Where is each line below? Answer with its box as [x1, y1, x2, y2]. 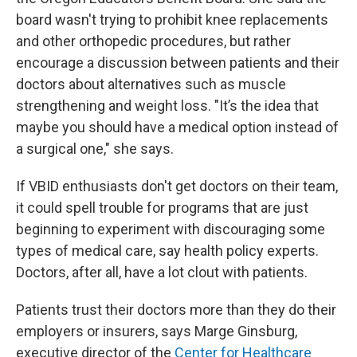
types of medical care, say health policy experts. [16, 242, 319, 259]
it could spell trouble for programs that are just [16, 199, 308, 216]
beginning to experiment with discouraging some [16, 221, 325, 237]
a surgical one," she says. [16, 140, 174, 157]
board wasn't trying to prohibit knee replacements [16, 11, 328, 28]
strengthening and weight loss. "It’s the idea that [16, 97, 319, 114]
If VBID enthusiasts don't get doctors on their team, [16, 178, 338, 194]
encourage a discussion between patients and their [16, 54, 339, 71]
